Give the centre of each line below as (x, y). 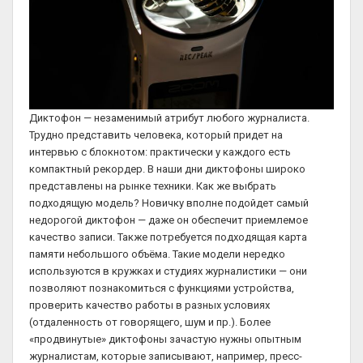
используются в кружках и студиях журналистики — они (168, 271)
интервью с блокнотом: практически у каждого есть (160, 152)
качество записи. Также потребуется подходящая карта (168, 237)
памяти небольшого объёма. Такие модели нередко (157, 254)
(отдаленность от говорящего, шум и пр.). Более (150, 322)
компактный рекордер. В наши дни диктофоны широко (167, 169)
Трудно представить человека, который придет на (156, 135)
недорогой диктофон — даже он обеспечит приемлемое (169, 220)
